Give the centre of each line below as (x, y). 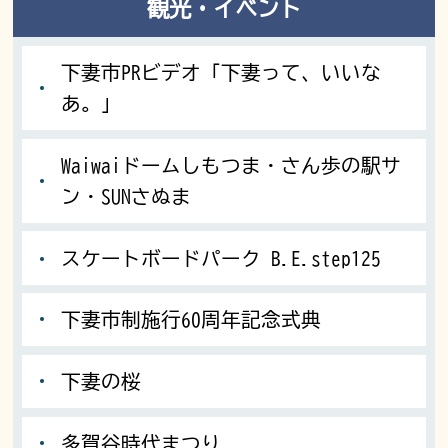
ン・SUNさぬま (126, 196)
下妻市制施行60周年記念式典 (191, 320)
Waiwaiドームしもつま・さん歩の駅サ (231, 165)
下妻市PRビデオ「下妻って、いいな (221, 72)
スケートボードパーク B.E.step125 (221, 258)
